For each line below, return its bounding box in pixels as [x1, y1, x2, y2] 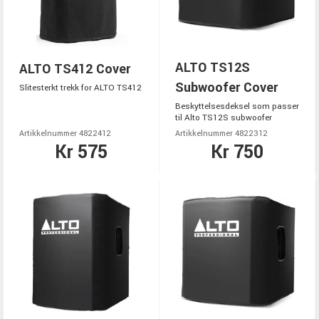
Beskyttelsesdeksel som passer [175, 100, 299, 113]
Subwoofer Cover [175, 78, 278, 97]
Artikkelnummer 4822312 [175, 128, 268, 139]
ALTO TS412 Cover [19, 60, 130, 78]
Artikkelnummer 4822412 [19, 128, 111, 139]
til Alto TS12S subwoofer [175, 112, 272, 124]
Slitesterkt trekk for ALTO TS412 [19, 82, 142, 94]
